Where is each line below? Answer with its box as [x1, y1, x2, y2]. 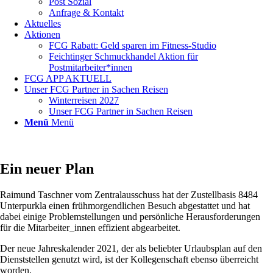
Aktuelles [24, 18, 61, 29]
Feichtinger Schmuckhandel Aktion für [49, 51, 198, 62]
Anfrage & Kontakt [49, 7, 124, 18]
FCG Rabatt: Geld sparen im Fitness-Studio [49, 40, 216, 51]
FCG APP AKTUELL [24, 73, 112, 83]
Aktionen [24, 29, 60, 40]
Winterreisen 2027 [49, 95, 119, 105]
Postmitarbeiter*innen [49, 62, 132, 73]
